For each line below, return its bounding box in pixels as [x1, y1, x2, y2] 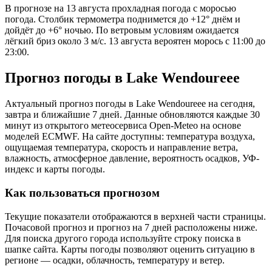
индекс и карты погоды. [5, 164, 105, 175]
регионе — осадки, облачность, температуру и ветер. [5, 254, 225, 265]
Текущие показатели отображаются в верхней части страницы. [5, 211, 266, 222]
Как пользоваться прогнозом [5, 186, 160, 199]
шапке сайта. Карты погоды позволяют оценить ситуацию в [5, 243, 255, 254]
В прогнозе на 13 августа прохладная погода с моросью [5, 3, 236, 14]
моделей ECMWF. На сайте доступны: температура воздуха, [5, 131, 255, 142]
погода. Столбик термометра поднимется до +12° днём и [5, 14, 240, 25]
